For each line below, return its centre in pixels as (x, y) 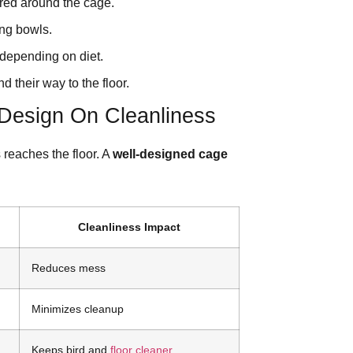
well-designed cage (170, 154)
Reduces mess (69, 268)
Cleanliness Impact (129, 227)
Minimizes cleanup (78, 308)
